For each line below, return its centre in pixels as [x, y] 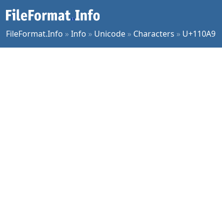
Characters [154, 34]
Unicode [110, 34]
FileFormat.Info [34, 34]
